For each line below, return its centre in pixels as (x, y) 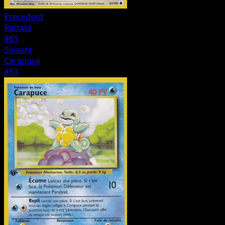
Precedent (24, 17)
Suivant (18, 50)
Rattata (18, 28)
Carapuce (22, 61)
